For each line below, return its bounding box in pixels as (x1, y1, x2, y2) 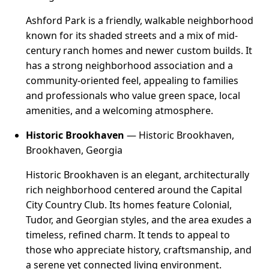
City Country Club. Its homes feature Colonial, (26, 198, 232, 212)
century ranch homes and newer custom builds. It (26, 44, 253, 58)
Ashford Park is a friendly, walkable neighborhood (26, 14, 254, 28)
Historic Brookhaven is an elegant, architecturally (26, 168, 250, 182)
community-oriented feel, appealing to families (26, 74, 239, 88)
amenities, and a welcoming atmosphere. (26, 104, 214, 118)
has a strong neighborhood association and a (26, 59, 234, 73)
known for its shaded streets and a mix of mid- (26, 29, 238, 43)
